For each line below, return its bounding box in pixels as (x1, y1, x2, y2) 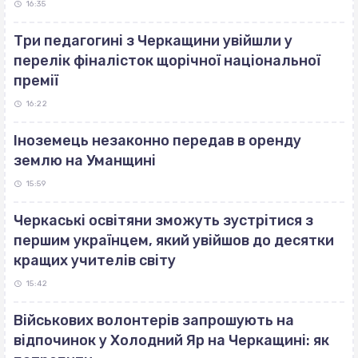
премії (14, 72, 58, 90)
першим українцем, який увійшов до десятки (14, 232, 334, 250)
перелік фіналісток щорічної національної (14, 52, 320, 70)
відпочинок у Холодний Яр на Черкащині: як (14, 332, 329, 350)
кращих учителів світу (14, 252, 176, 270)
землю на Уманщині (14, 152, 156, 170)
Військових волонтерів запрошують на (14, 312, 294, 330)
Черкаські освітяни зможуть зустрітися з (14, 212, 313, 230)
